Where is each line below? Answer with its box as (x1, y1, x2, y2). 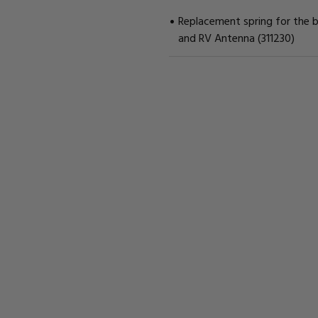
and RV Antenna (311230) (177, 28, 295, 46)
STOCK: (169, 98, 208, 116)
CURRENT (169, 81, 216, 99)
